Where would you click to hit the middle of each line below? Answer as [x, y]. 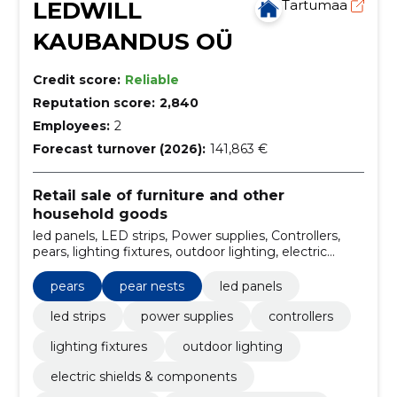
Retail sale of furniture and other [158, 195]
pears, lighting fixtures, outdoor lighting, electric [179, 251]
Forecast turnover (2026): [119, 149]
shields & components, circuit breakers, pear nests [187, 267]
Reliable [152, 80]
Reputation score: [93, 103]
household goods [100, 214]
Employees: [71, 126]
